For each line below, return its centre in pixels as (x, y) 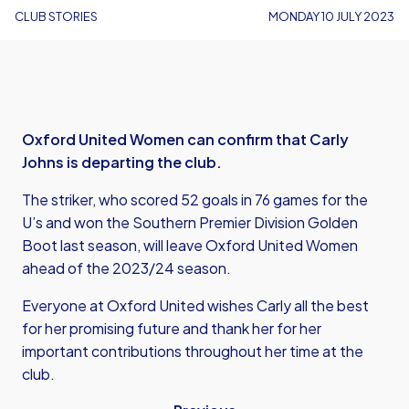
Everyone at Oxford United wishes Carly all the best (195, 305)
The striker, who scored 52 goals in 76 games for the (195, 199)
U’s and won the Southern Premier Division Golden (190, 222)
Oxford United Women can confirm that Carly (185, 139)
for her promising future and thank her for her (172, 328)
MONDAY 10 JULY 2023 (331, 16)
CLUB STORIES (56, 16)
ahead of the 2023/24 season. (126, 268)
